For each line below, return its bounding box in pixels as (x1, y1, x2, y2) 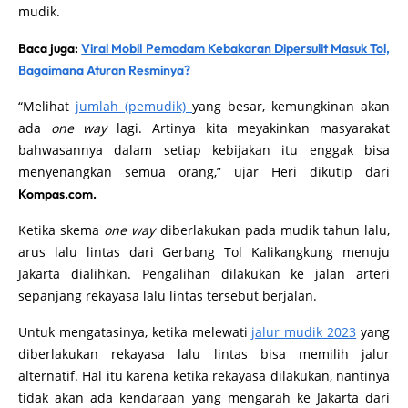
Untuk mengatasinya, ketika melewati (18, 342, 252, 360)
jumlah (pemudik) (76, 116, 192, 134)
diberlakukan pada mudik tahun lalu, (155, 240, 390, 258)
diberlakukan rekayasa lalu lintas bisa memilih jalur (18, 363, 390, 382)
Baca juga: (18, 58, 82, 76)
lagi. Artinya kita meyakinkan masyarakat (107, 138, 391, 156)
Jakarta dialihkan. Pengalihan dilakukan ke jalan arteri (18, 283, 390, 301)
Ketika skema (18, 240, 105, 258)
